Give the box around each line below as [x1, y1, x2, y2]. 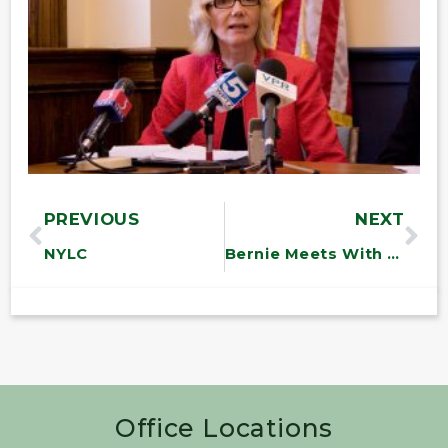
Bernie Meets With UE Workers [387, 244, 400, 263]
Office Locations [115, 412, 333, 443]
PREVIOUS [43, 208, 140, 229]
